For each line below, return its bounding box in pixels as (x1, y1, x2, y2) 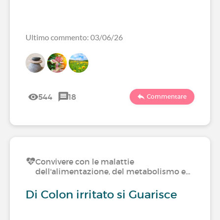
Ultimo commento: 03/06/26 (26, 32, 123, 42)
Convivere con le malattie (35, 157, 134, 166)
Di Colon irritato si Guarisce (26, 188, 177, 201)
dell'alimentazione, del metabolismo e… (35, 166, 191, 176)
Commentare (147, 93, 187, 100)
